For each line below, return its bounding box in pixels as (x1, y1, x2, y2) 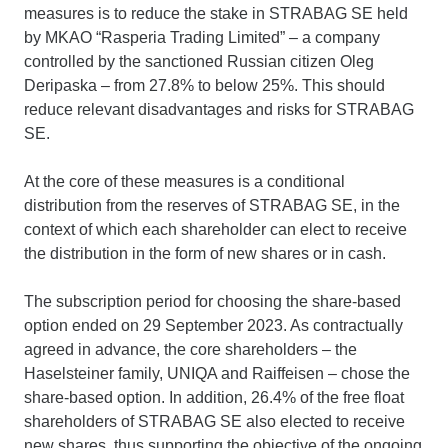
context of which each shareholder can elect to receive (24, 220, 407, 238)
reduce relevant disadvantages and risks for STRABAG (24, 100, 414, 118)
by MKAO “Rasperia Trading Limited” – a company (24, 28, 380, 46)
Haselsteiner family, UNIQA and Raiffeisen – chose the (24, 364, 410, 382)
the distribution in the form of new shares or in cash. (24, 244, 386, 262)
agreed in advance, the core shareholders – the (24, 340, 357, 358)
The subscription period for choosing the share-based (24, 292, 401, 310)
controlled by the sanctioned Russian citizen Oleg (24, 52, 374, 70)
